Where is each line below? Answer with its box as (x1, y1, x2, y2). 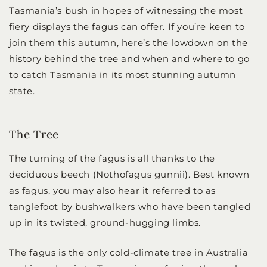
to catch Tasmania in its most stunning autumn (9, 69, 237, 81)
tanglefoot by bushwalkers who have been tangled (9, 201, 251, 213)
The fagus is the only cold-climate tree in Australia (9, 246, 249, 258)
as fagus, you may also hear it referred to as (9, 185, 216, 197)
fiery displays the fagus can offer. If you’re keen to (9, 21, 245, 33)
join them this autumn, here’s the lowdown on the (9, 37, 248, 49)
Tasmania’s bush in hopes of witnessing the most (9, 5, 243, 17)
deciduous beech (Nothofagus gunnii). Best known (9, 169, 250, 181)
